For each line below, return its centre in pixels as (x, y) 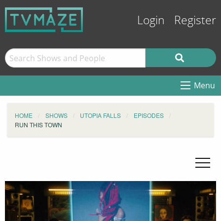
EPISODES (148, 115)
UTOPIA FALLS (100, 115)
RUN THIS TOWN (38, 125)
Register (195, 20)
